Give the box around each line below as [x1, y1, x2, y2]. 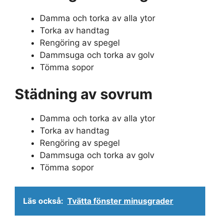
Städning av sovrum [15, 85, 152, 103]
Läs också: [23, 195, 63, 206]
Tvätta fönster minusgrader [67, 195, 173, 206]
